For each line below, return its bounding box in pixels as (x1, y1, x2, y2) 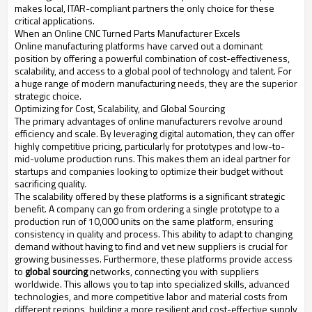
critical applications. (15, 13, 95, 29)
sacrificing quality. (15, 176, 86, 192)
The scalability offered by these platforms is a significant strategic (15, 189, 285, 204)
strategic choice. (15, 88, 81, 104)
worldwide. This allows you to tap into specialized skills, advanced (15, 276, 290, 292)
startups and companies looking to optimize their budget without (15, 164, 283, 179)
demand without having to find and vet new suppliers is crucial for (15, 239, 288, 254)
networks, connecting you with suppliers (88, 264, 259, 279)
